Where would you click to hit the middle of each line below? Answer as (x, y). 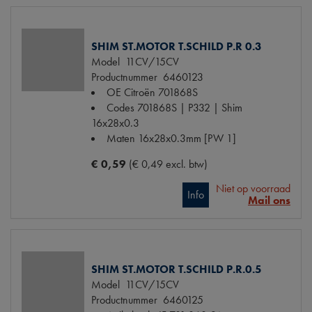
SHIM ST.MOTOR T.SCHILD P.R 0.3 (177, 47)
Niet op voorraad (253, 189)
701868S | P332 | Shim (190, 108)
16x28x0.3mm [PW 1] (187, 139)
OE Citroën (131, 93)
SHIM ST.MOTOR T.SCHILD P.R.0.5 (177, 270)
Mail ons (269, 201)
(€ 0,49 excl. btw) (168, 164)
